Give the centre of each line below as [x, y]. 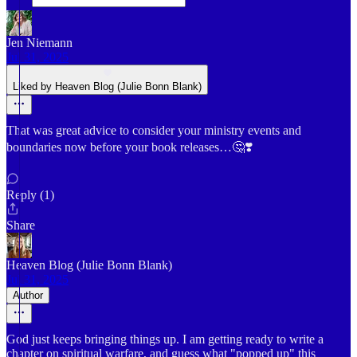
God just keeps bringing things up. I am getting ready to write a [165, 339]
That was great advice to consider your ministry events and [154, 130]
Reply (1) [30, 195]
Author [28, 295]
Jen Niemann [39, 43]
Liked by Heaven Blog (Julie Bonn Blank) [107, 86]
